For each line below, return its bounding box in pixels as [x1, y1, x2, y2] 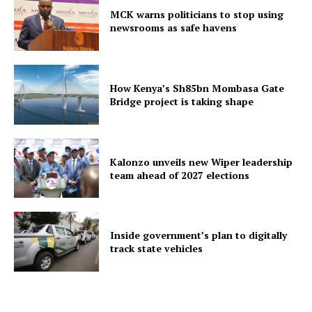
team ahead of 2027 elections [110, 168, 250, 182]
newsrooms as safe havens [110, 21, 237, 35]
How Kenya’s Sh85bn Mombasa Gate [110, 81, 285, 95]
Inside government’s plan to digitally [110, 228, 288, 242]
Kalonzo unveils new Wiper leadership [110, 155, 293, 169]
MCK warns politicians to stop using [110, 8, 284, 22]
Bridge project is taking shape [110, 94, 254, 108]
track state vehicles [110, 242, 203, 256]
